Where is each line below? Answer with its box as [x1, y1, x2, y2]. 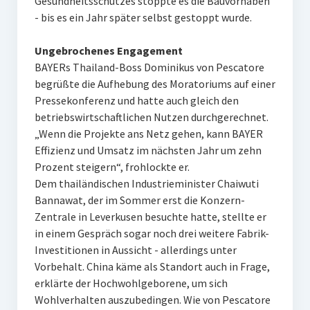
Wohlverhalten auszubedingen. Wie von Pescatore [34, 293, 271, 307]
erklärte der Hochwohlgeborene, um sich [34, 276, 228, 291]
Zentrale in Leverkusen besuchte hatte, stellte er [34, 210, 266, 224]
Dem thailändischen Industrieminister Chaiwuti [34, 176, 259, 191]
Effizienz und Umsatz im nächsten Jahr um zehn [34, 143, 262, 158]
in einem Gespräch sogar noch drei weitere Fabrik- [34, 226, 269, 241]
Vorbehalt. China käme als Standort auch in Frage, [34, 259, 270, 274]
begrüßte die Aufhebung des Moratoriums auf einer [34, 77, 275, 91]
